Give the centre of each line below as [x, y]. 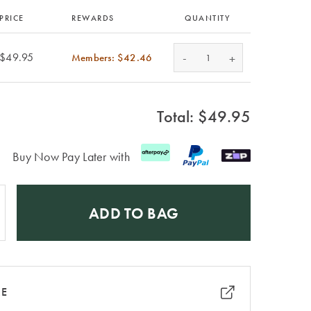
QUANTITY [207, 18]
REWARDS [93, 18]
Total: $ [182, 116]
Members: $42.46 [112, 58]
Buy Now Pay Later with [71, 156]
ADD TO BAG [134, 213]
